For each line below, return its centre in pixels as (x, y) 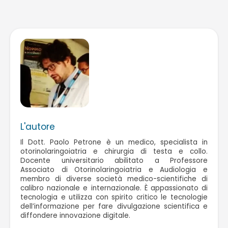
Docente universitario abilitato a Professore (114, 160)
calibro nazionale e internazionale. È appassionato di (114, 188)
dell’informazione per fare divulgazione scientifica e (114, 206)
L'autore (38, 126)
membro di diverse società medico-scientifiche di (114, 179)
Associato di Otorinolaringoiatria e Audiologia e (114, 169)
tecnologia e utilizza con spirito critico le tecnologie (114, 197)
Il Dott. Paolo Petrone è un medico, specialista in (114, 142)
